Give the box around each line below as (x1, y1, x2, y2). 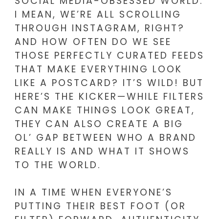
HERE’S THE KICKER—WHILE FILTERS (15, 89, 204, 103)
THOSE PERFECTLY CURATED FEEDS (15, 48, 204, 62)
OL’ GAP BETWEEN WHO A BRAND (15, 131, 197, 144)
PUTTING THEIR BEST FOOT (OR (15, 199, 186, 213)
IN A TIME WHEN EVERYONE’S (15, 186, 173, 199)
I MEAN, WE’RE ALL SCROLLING (15, 7, 181, 21)
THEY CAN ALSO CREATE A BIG (15, 117, 183, 131)
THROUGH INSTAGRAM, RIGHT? (15, 21, 185, 35)
